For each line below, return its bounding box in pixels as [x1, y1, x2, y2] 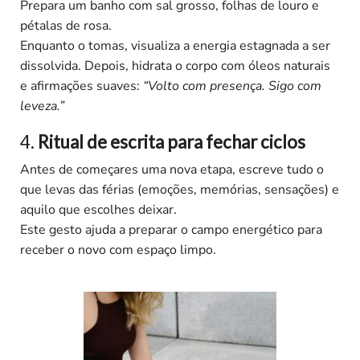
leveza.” [20, 97, 64, 116]
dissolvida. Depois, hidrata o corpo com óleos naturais [20, 57, 330, 76]
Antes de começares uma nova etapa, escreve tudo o [20, 161, 324, 179]
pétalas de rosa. [20, 17, 112, 35]
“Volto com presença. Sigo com [143, 77, 321, 96]
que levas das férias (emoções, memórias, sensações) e [20, 181, 339, 199]
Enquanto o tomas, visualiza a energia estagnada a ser [20, 37, 330, 55]
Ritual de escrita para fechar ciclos [38, 131, 305, 153]
